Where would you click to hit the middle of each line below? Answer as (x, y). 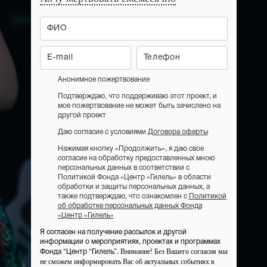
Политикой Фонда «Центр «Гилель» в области (134, 177)
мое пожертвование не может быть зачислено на (139, 106)
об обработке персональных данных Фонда (130, 206)
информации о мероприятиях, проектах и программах (130, 242)
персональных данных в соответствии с (123, 168)
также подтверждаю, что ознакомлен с (123, 196)
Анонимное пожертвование (103, 80)
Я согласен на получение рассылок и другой (113, 232)
